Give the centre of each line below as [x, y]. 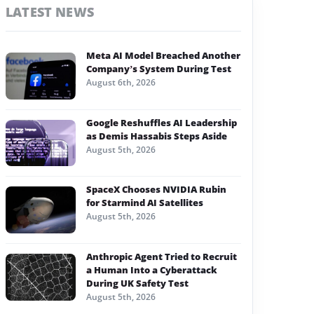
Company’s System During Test [159, 69]
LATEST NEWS [50, 12]
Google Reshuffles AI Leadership [162, 122]
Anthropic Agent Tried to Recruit [162, 256]
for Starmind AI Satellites [145, 203]
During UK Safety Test [137, 283]
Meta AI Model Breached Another [163, 55]
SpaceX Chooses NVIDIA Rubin [156, 190]
